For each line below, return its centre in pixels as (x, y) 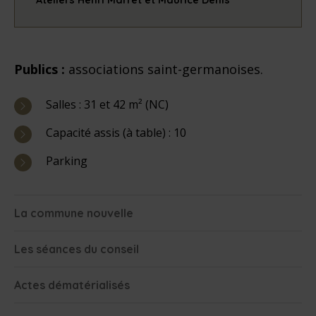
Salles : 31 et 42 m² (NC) (107, 104)
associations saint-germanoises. (166, 69)
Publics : (41, 69)
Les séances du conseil (77, 249)
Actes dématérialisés (72, 285)
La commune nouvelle (74, 213)
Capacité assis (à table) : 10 (116, 132)
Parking (67, 160)
